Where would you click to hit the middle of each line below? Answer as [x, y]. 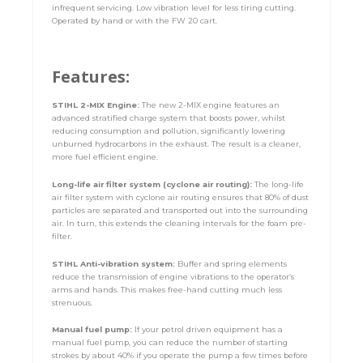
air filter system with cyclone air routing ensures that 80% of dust [181, 197]
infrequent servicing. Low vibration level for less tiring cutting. [174, 7]
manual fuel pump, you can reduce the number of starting [170, 343]
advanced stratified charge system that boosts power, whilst [169, 118]
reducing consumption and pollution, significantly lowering [169, 131]
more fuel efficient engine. [105, 157]
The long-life [280, 184]
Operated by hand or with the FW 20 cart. [135, 20]
